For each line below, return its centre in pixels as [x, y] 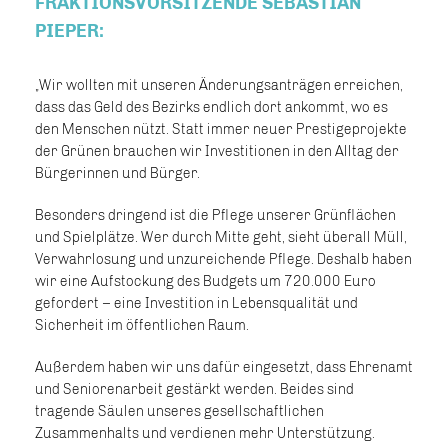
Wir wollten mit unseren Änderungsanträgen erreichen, [219, 85]
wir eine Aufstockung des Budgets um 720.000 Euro [205, 281]
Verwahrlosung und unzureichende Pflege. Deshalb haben [223, 259]
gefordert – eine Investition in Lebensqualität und [196, 303]
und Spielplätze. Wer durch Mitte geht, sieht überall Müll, [221, 237]
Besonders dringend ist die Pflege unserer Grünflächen [215, 215]
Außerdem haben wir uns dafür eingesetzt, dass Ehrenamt [224, 367]
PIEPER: [69, 31]
